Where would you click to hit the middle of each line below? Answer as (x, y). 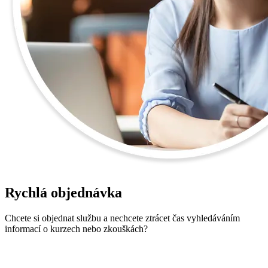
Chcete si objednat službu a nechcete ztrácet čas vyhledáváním (122, 218)
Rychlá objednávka (63, 192)
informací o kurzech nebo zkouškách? (76, 229)
